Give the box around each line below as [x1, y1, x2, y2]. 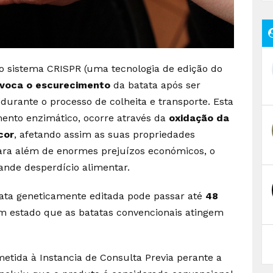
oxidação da [169, 112, 229, 124]
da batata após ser [113, 79, 200, 91]
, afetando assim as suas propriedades [14, 128, 195, 140]
